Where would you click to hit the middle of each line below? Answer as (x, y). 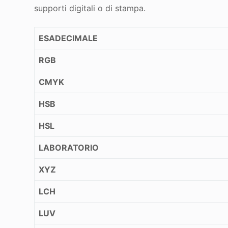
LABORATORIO (69, 148)
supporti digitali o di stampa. (90, 8)
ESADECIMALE (68, 38)
